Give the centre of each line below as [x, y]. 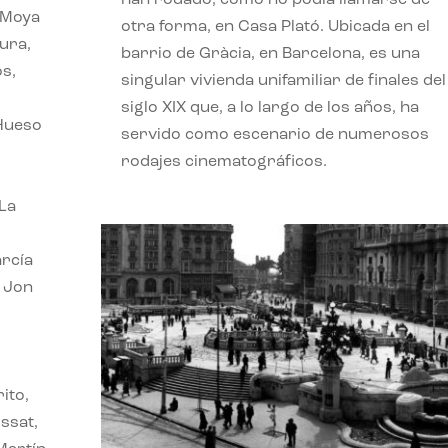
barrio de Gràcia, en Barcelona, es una [270, 53]
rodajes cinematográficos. [223, 161]
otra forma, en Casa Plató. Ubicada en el [275, 26]
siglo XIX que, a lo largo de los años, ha [269, 107]
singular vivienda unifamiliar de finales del [283, 80]
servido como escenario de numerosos [274, 134]
